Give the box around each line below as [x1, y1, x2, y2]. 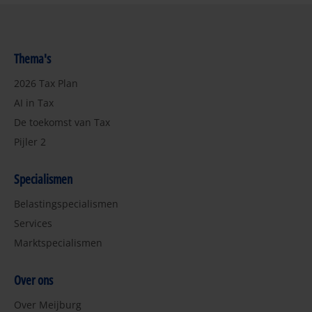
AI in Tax [14, 96, 54, 110]
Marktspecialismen [14, 236, 102, 250]
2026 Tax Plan [14, 77, 78, 91]
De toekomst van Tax [14, 116, 110, 130]
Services [14, 217, 52, 231]
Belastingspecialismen [14, 197, 118, 211]
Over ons [14, 272, 53, 289]
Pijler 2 [14, 135, 46, 149]
